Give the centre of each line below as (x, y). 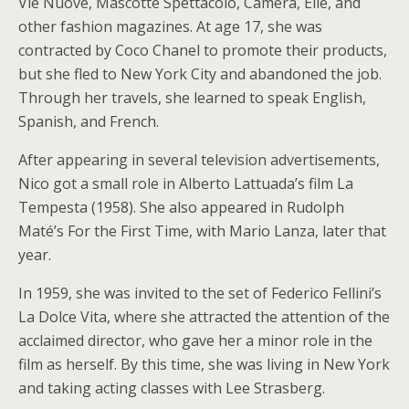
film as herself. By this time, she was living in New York (204, 364)
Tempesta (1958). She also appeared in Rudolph (181, 207)
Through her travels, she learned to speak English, (192, 98)
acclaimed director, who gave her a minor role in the (195, 341)
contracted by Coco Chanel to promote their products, (203, 50)
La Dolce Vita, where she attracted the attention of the (204, 317)
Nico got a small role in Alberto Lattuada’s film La (186, 184)
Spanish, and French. (89, 121)
